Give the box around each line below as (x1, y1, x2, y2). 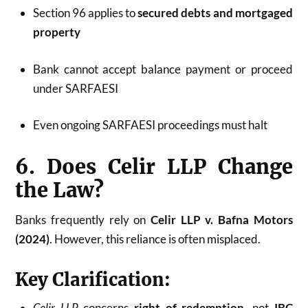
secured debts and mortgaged (137, 5, 293, 21)
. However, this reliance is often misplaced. (49, 232, 261, 247)
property (32, 25, 80, 40)
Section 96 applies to (32, 5, 138, 21)
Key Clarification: (15, 269, 171, 291)
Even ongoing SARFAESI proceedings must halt (32, 118, 267, 133)
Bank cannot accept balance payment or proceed (32, 61, 293, 76)
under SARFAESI (32, 80, 118, 96)
